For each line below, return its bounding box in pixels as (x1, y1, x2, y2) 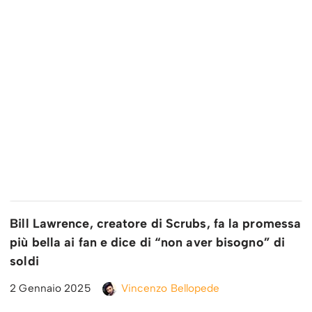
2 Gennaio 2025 (10, 281, 91, 295)
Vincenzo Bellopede (120, 281, 220, 295)
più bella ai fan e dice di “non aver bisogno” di (10, 235, 286, 251)
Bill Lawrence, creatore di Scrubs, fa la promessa (10, 216, 302, 232)
